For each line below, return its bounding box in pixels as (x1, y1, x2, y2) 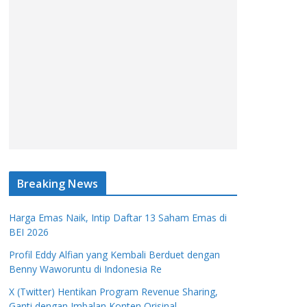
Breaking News (17, 176, 99, 191)
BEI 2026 (9, 225, 49, 238)
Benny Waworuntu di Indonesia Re (9, 262, 162, 275)
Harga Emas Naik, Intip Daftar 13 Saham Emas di (9, 211, 227, 224)
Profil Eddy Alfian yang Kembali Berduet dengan (9, 248, 220, 261)
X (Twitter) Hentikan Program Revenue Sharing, (9, 285, 218, 298)
